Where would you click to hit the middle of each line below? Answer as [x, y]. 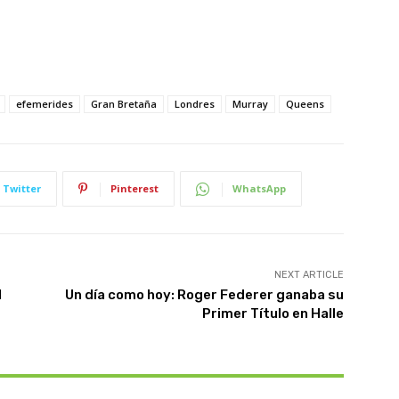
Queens [305, 104]
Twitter [22, 189]
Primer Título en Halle [273, 314]
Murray [250, 104]
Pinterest [134, 189]
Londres [195, 104]
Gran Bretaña [124, 104]
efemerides [45, 104]
